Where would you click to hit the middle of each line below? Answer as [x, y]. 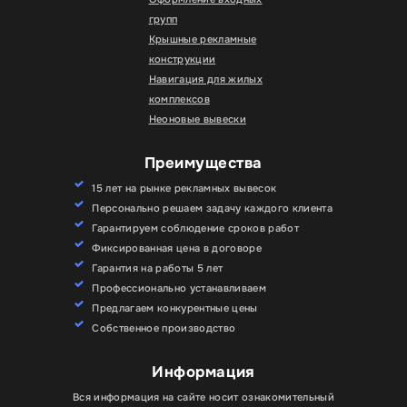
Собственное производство [164, 328]
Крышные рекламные [203, 40]
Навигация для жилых [205, 79]
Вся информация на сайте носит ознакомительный [203, 397]
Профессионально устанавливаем [179, 288]
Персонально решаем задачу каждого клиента [213, 208]
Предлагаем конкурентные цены [175, 308]
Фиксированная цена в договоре [177, 248]
